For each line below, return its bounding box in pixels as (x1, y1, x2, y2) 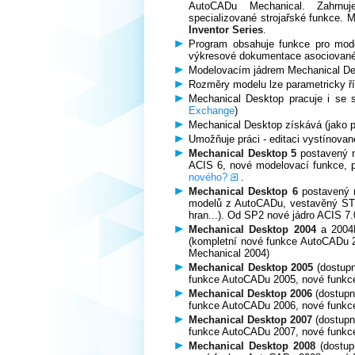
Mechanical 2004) (189, 247, 269, 260)
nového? (189, 171, 227, 184)
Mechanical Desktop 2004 (189, 223, 316, 236)
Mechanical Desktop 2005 (189, 261, 313, 274)
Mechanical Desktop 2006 (189, 288, 312, 300)
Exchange (189, 105, 235, 117)
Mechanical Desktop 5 (189, 147, 297, 160)
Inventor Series (189, 24, 263, 36)
